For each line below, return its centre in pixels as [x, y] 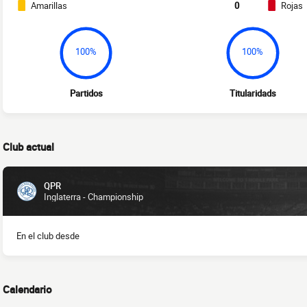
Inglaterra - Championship [94, 197]
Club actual [28, 147]
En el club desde [48, 236]
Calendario [27, 290]
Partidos [86, 94]
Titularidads [253, 94]
